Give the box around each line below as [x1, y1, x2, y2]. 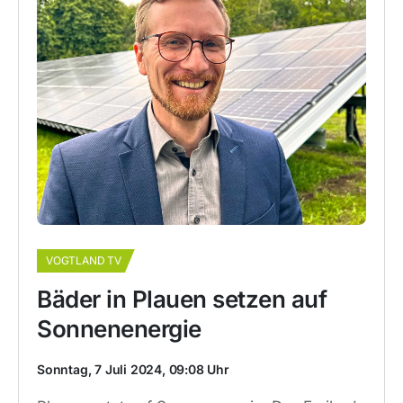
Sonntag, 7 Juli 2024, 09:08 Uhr [37, 362, 229, 377]
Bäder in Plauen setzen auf [37, 285, 327, 313]
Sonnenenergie [37, 315, 201, 343]
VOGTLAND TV [46, 254, 121, 267]
